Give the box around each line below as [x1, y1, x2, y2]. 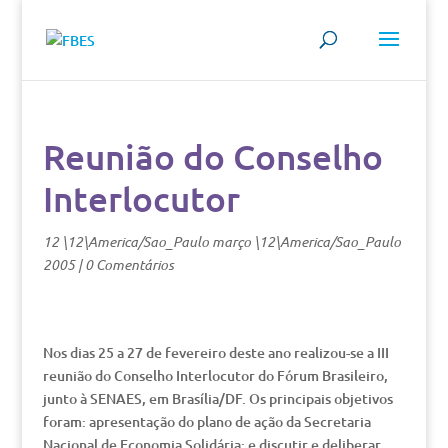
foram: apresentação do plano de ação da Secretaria [42, 412, 371, 431]
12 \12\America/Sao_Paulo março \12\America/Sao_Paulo [42, 232, 401, 251]
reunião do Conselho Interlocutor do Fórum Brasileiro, [42, 366, 388, 385]
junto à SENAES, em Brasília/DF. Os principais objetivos [42, 389, 393, 408]
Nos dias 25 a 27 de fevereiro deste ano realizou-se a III [42, 343, 389, 362]
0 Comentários [84, 255, 174, 274]
